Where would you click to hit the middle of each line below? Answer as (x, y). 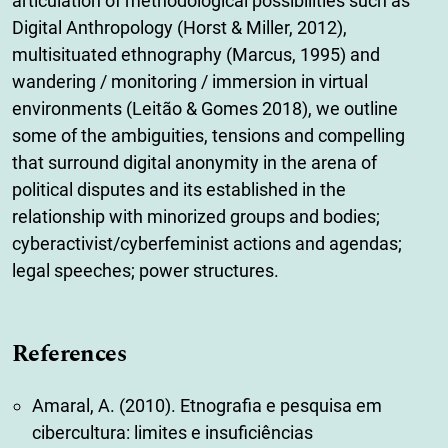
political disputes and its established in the (179, 189)
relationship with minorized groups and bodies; (196, 216)
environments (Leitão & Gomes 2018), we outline (205, 108)
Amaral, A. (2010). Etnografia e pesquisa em (207, 405)
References (69, 353)
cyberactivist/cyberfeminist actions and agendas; (207, 243)
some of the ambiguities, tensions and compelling (208, 135)
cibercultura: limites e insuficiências (172, 432)
